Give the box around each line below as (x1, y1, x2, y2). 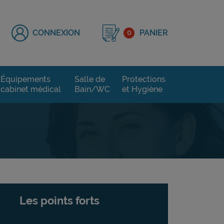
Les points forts (19, 194, 100, 207)
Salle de (74, 74, 105, 84)
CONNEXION (32, 28, 80, 37)
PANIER (139, 28, 168, 37)
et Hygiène (121, 84, 162, 94)
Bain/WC (74, 84, 110, 94)
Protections (121, 74, 165, 84)
